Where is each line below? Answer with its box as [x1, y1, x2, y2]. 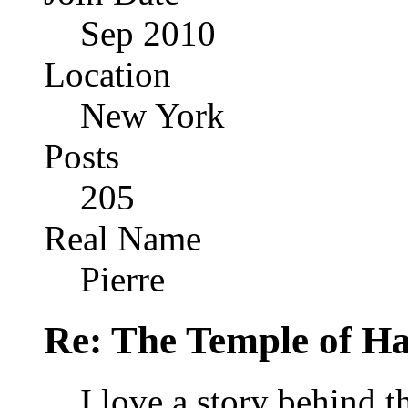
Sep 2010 [80, 14, 216, 53]
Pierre [80, 260, 165, 299]
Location [44, 55, 171, 94]
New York [80, 96, 225, 135]
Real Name [44, 219, 201, 258]
